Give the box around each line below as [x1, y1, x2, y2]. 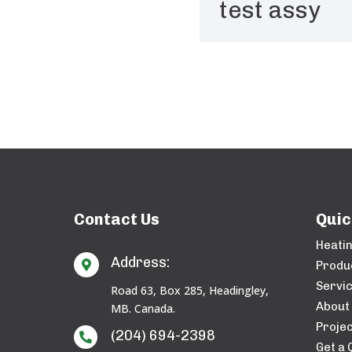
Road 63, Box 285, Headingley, [111, 283, 269, 299]
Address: [111, 254, 170, 272]
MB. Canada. [111, 301, 176, 317]
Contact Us [74, 210, 160, 229]
